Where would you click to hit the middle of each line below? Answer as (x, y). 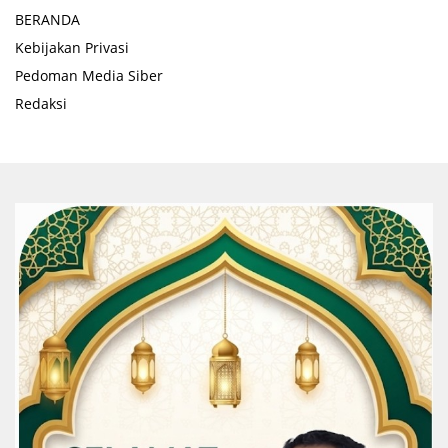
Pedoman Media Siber (89, 76)
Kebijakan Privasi (72, 48)
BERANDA (47, 20)
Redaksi (41, 104)
